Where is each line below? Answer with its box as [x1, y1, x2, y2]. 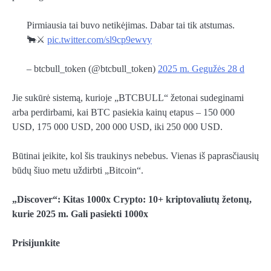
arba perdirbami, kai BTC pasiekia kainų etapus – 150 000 [12, 107, 235, 118]
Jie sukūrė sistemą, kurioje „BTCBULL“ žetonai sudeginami [12, 93, 244, 103]
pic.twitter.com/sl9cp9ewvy [47, 34, 152, 45]
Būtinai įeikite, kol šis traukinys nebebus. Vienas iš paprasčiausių [12, 151, 259, 162]
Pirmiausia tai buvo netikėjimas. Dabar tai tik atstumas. [27, 19, 235, 30]
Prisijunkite [12, 238, 60, 249]
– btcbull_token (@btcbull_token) [27, 64, 158, 74]
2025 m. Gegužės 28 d [158, 64, 244, 74]
